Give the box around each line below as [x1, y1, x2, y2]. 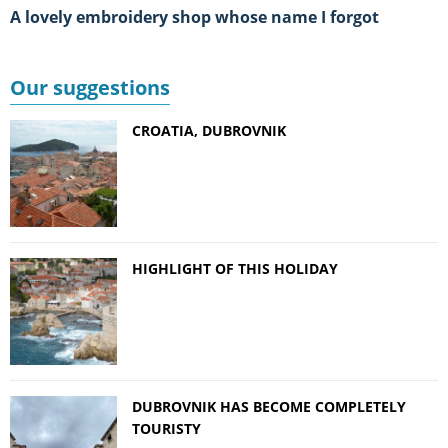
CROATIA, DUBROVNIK [132, 120, 286, 140]
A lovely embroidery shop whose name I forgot [21, 5, 379, 28]
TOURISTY [132, 418, 201, 438]
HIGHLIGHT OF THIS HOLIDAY [132, 258, 338, 278]
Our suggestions [10, 73, 170, 101]
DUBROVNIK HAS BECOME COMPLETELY [132, 396, 406, 416]
